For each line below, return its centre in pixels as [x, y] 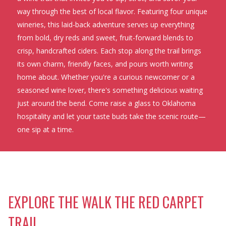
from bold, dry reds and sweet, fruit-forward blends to [105, 37]
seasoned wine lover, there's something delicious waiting [110, 90]
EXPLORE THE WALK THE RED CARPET [106, 202]
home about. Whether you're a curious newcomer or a [106, 77]
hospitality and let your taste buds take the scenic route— [111, 116]
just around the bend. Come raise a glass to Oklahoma [106, 103]
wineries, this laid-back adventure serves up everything [105, 24]
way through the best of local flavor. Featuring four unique [112, 11]
